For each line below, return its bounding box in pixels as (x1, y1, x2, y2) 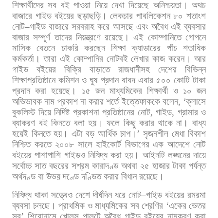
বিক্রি (64, 64, 81, 74)
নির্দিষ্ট (54, 107, 70, 117)
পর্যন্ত (189, 160, 206, 171)
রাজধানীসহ (118, 64, 150, 74)
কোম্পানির (73, 53, 103, 64)
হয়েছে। (51, 85, 77, 96)
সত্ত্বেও (51, 189, 73, 200)
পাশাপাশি (35, 149, 61, 160)
